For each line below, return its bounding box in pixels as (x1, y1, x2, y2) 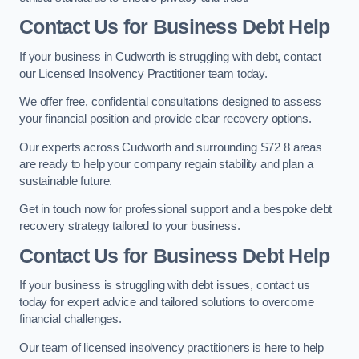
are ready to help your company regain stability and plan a (19, 157, 313, 171)
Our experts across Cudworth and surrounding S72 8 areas (19, 140, 323, 154)
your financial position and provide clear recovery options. (19, 112, 312, 126)
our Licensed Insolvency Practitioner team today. (19, 67, 268, 80)
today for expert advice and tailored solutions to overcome (19, 296, 314, 309)
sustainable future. (19, 174, 113, 188)
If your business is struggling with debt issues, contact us (19, 279, 310, 292)
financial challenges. (19, 313, 122, 326)
